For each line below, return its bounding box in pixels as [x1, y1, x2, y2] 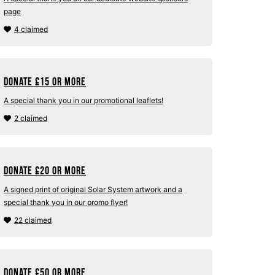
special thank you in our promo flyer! [4, 198, 128, 207]
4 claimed [14, 25, 48, 34]
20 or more [40, 165, 86, 177]
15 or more [40, 76, 86, 88]
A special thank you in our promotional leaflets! [4, 96, 163, 105]
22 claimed [14, 215, 52, 225]
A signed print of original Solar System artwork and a [4, 185, 182, 194]
